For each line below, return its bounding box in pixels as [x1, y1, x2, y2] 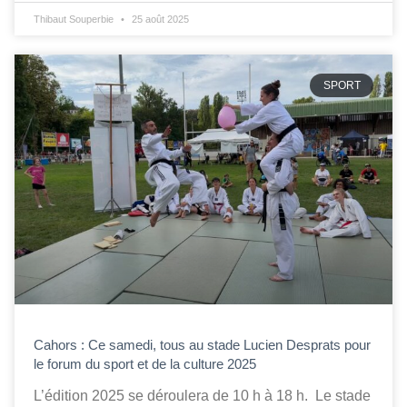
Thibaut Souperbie [34, 14, 116, 25]
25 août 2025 [129, 14, 189, 25]
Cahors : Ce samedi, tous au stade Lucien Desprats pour [34, 336, 371, 352]
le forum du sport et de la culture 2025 [34, 355, 256, 372]
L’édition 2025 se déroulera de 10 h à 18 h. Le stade [34, 387, 371, 403]
